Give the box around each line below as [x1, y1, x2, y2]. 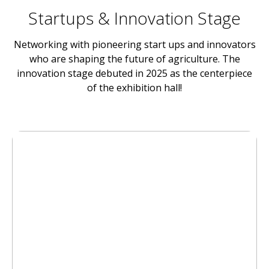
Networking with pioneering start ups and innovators [13, 38, 256, 51]
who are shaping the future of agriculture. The [29, 52, 240, 65]
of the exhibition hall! [87, 81, 182, 94]
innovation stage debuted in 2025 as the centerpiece [17, 67, 252, 80]
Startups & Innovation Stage [28, 7, 241, 29]
